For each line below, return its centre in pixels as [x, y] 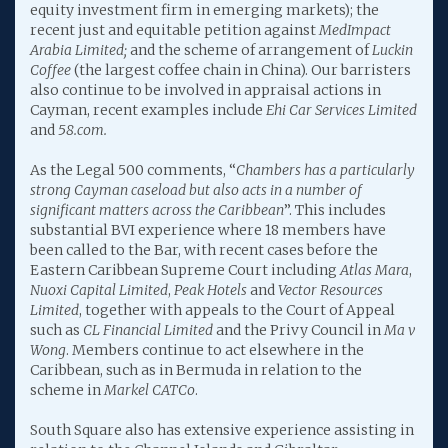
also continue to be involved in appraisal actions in [205, 90]
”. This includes [335, 210]
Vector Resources [330, 290]
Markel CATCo [149, 390]
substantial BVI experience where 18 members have [208, 230]
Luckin [392, 50]
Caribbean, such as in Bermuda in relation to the [196, 370]
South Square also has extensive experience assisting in [222, 430]
